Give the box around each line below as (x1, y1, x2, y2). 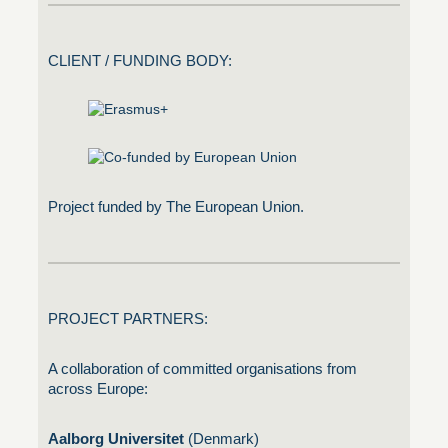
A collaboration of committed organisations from (48, 359, 357, 377)
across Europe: (48, 379, 148, 397)
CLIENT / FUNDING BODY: (48, 52, 232, 69)
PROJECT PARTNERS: (48, 309, 208, 327)
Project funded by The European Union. (48, 197, 304, 215)
